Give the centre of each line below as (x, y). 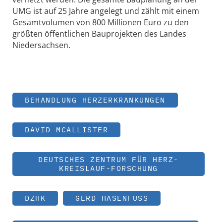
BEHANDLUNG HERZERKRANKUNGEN (95, 100)
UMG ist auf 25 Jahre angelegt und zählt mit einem (106, 11)
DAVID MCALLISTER (66, 129)
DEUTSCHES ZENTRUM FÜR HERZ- (109, 159)
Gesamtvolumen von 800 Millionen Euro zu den (101, 23)
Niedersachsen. (41, 45)
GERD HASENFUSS (109, 198)
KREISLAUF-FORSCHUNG (109, 168)
